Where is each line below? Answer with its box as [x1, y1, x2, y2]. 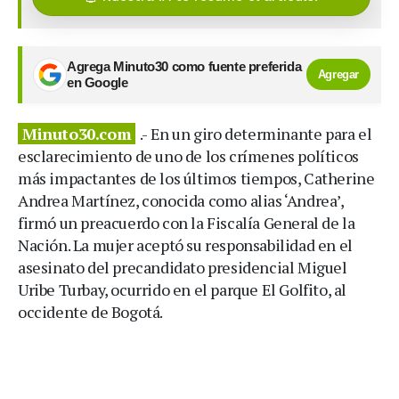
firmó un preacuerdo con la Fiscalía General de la [18, 211, 355, 233]
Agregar [317, 68, 359, 82]
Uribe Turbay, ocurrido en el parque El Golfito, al [18, 278, 347, 300]
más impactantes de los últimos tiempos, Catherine [18, 167, 375, 189]
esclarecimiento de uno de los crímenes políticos [18, 144, 359, 167]
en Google [67, 75, 128, 90]
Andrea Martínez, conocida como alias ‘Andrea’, [18, 189, 344, 211]
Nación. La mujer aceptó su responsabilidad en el [18, 233, 353, 256]
